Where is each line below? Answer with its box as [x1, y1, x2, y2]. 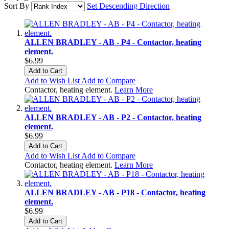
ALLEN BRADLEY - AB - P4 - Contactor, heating [25, 37, 201, 47]
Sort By [4, 1, 29, 10]
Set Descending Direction [87, 1, 170, 10]
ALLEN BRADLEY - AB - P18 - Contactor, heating [25, 188, 205, 197]
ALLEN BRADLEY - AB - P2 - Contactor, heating [25, 112, 201, 122]
